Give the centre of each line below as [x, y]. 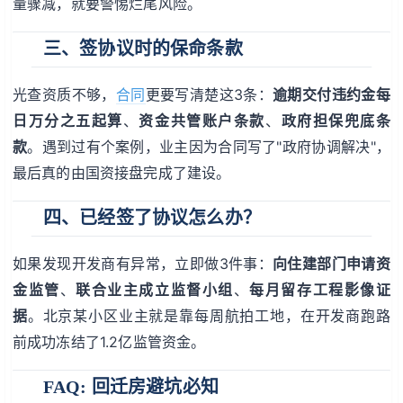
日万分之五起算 [68, 120]
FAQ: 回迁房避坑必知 [131, 387]
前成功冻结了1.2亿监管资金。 [109, 341]
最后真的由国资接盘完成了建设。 [122, 172]
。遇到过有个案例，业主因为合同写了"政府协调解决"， [209, 146]
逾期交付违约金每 [332, 94]
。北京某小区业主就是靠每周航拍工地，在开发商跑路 [209, 315]
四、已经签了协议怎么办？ [152, 218]
